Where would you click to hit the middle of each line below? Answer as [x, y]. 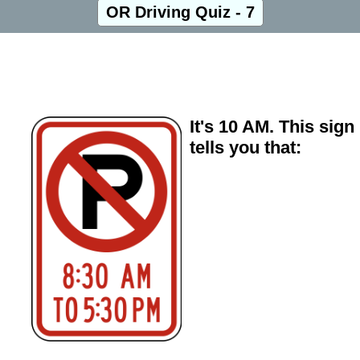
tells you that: [245, 147]
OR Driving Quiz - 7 [180, 12]
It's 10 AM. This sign [272, 126]
